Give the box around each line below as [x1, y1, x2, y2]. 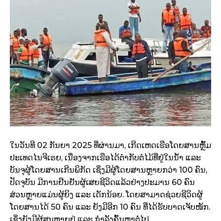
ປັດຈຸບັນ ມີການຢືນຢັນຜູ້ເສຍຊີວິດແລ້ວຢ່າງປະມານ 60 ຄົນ [10, 178, 195, 187]
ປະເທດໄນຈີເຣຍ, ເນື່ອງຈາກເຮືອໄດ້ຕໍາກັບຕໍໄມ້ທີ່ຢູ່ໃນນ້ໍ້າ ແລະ [10, 153, 201, 163]
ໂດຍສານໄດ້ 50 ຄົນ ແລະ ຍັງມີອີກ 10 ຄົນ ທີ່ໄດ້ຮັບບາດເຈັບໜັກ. [10, 202, 210, 212]
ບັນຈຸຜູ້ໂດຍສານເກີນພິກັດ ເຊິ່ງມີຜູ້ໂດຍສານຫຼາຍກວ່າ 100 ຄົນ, [10, 165, 207, 175]
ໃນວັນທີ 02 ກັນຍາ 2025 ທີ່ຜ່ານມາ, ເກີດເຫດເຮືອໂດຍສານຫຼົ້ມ [10, 141, 211, 150]
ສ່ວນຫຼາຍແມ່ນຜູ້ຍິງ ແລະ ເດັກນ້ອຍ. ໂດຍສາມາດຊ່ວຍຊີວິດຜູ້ [10, 190, 203, 200]
